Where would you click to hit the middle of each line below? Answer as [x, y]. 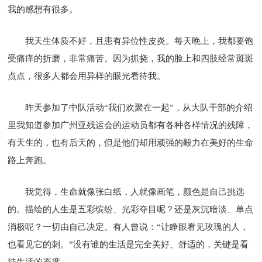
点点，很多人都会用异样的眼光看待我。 [87, 76]
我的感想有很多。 [43, 9]
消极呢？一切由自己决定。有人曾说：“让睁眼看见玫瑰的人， [128, 227]
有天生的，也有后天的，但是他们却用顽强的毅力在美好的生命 [131, 142]
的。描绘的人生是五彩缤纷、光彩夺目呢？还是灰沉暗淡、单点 [131, 209]
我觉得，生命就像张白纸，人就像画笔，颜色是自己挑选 [135, 192]
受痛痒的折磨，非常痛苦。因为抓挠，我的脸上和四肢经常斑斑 [131, 58]
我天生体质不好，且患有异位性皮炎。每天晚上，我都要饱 [139, 41]
